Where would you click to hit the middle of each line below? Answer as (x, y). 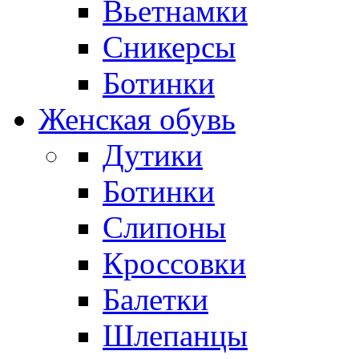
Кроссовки (174, 263)
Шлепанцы (175, 335)
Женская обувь (137, 119)
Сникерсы (169, 46)
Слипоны (164, 227)
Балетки (155, 299)
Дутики (153, 155)
